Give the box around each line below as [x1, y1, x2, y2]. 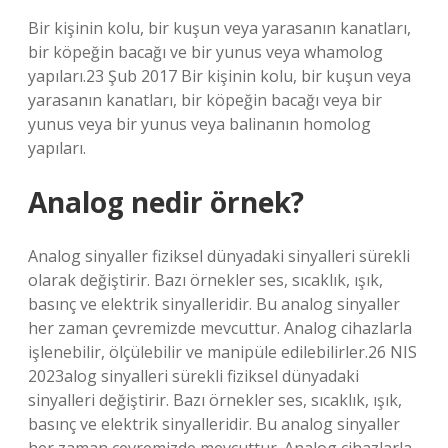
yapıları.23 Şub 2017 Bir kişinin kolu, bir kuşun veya [28, 65, 411, 87]
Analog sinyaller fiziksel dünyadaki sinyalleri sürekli [28, 245, 410, 267]
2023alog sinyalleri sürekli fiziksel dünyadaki [28, 365, 359, 387]
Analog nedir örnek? [28, 183, 304, 221]
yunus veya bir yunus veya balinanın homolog [28, 113, 371, 135]
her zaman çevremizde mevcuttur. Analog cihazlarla [28, 317, 412, 339]
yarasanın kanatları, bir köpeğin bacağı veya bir [28, 89, 382, 111]
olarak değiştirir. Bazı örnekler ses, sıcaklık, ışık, [28, 269, 383, 291]
